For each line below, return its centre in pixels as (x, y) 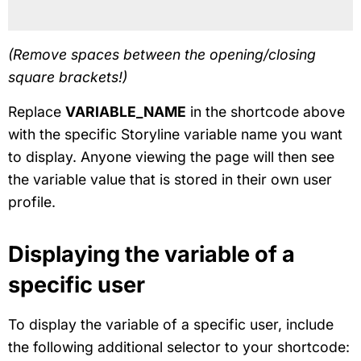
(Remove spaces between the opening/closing (162, 55)
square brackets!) (68, 77)
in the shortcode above (266, 111)
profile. (32, 201)
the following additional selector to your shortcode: (179, 346)
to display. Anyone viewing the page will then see (171, 156)
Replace (37, 111)
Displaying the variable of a (151, 254)
